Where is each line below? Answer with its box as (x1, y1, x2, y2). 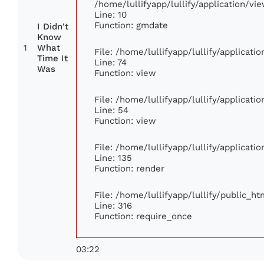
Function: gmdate (94, 20, 168, 31)
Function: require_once (94, 211, 192, 222)
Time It (37, 54, 68, 64)
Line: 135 (94, 153, 132, 163)
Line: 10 (94, 9, 127, 20)
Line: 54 (94, 105, 128, 115)
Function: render (94, 163, 164, 174)
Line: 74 (94, 57, 127, 68)
